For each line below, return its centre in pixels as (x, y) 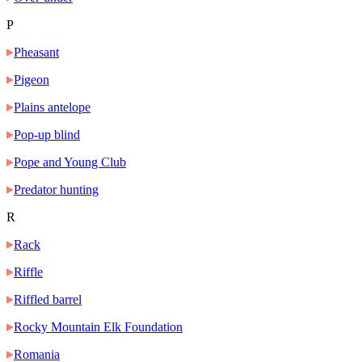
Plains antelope (52, 107)
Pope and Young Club (70, 162)
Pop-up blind (47, 135)
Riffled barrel (48, 300)
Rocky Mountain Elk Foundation (98, 327)
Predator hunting (56, 190)
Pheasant (36, 53)
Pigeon (32, 80)
